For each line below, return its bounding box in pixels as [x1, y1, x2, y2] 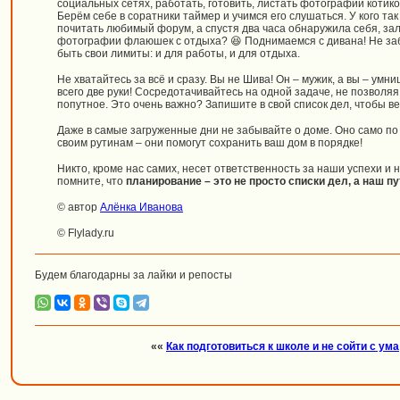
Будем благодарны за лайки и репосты [35, 269, 232, 282]
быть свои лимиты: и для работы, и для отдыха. [57, 47, 300, 61]
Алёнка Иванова [100, 201, 183, 214]
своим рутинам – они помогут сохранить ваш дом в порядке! [57, 137, 362, 150]
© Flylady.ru [57, 227, 114, 240]
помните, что [57, 175, 126, 188]
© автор [57, 201, 100, 214]
